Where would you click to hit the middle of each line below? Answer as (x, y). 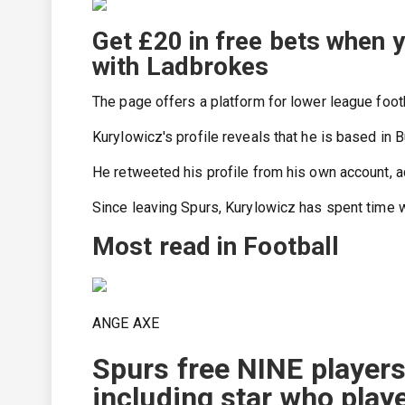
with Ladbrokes (181, 66)
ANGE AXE (126, 323)
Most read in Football (216, 246)
